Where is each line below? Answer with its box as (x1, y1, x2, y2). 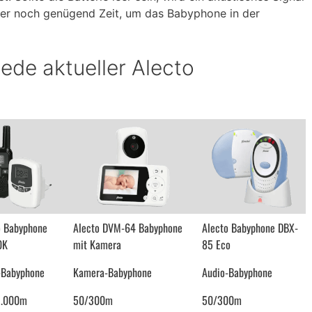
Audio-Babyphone (202, 264, 272, 281)
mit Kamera (73, 236, 121, 253)
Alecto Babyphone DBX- (202, 219, 298, 237)
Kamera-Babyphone (73, 264, 152, 281)
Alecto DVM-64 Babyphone (73, 219, 182, 237)
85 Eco (202, 236, 231, 253)
